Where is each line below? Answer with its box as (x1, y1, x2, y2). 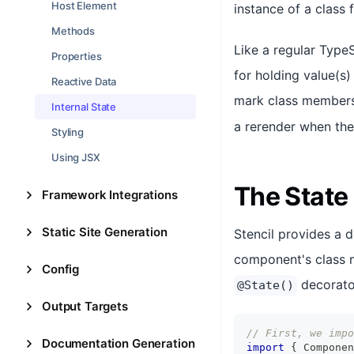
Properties (51, 50, 102, 62)
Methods (51, 24, 96, 37)
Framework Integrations (42, 187, 178, 202)
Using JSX (51, 151, 100, 164)
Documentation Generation (42, 336, 195, 351)
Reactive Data (51, 75, 117, 88)
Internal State (51, 100, 117, 113)
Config (42, 262, 80, 277)
